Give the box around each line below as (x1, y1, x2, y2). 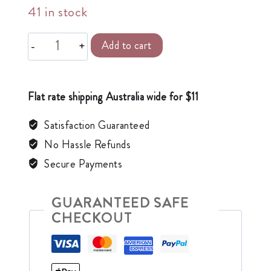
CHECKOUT (51, 207, 132, 228)
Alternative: (163, 29, 235, 50)
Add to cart (101, 37, 152, 53)
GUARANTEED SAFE (51, 192, 189, 213)
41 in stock (28, 2, 88, 21)
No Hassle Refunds (41, 136, 131, 152)
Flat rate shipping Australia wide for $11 (28, 88, 199, 105)
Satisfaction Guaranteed (41, 117, 150, 133)
